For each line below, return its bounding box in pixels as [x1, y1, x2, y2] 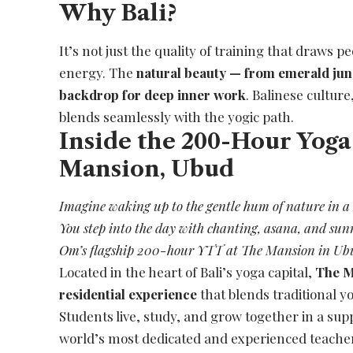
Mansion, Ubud [59, 154, 235, 182]
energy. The [59, 63, 137, 81]
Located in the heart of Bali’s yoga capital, [59, 263, 316, 281]
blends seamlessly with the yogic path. [59, 107, 295, 125]
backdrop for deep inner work [59, 85, 247, 103]
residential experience [59, 285, 198, 303]
